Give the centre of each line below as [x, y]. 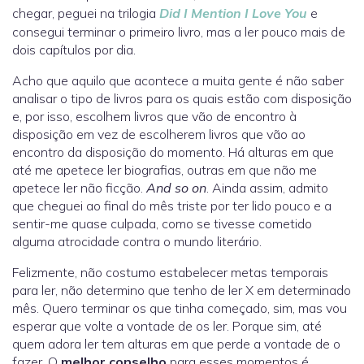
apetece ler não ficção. [79, 188]
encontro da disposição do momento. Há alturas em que [173, 152]
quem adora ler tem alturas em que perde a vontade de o [176, 344]
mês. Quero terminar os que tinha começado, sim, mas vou [180, 308]
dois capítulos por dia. [74, 50]
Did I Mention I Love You [233, 13]
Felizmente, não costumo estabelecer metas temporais [170, 273]
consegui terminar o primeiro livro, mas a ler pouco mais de [179, 32]
